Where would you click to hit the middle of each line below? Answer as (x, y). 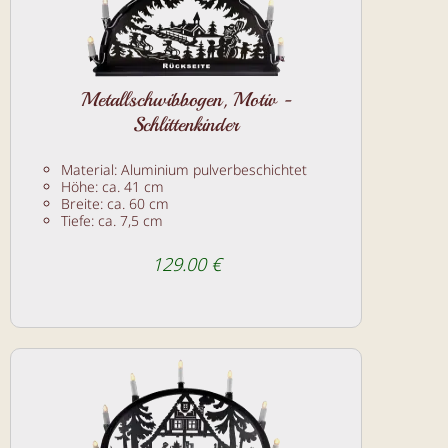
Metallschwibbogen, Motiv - (186, 99)
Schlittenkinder (186, 124)
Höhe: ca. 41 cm (112, 186)
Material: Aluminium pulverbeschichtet (184, 169)
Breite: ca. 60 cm (115, 203)
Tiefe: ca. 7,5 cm (112, 220)
